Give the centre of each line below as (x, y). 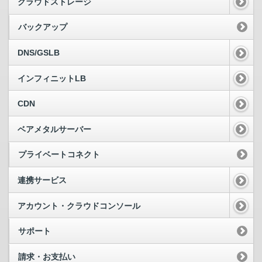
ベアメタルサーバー (54, 129)
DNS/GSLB (39, 53)
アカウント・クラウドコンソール (79, 206)
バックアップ (43, 27)
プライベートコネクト (59, 155)
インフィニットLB (52, 78)
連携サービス (42, 180)
